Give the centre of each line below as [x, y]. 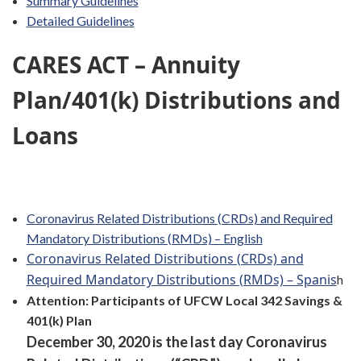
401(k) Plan [59, 321]
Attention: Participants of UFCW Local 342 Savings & [184, 301]
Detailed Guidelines [80, 21]
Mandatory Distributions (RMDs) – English [144, 239]
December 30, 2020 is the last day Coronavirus [176, 342]
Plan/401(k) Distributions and [176, 100]
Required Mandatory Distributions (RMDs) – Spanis [181, 280]
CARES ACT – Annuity [126, 65]
